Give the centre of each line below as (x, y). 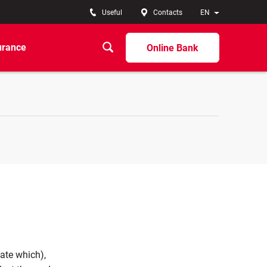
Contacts (168, 13)
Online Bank (173, 48)
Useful (112, 13)
